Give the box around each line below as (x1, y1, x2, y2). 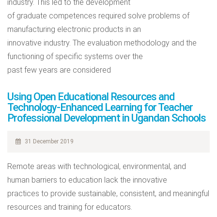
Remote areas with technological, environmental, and (7, 162, 186, 171)
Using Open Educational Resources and (7, 91, 174, 103)
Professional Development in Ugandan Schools (7, 112, 206, 124)
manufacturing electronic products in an (7, 25, 141, 34)
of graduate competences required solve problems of (7, 11, 189, 20)
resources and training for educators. (7, 202, 132, 212)
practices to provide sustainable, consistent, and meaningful (7, 189, 209, 198)
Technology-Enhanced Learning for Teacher (7, 101, 193, 113)
